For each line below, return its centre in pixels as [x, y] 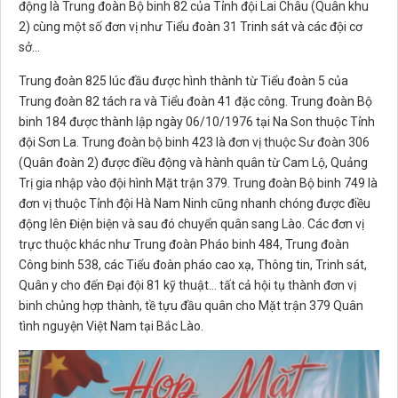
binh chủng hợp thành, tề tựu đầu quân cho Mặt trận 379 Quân [191, 306]
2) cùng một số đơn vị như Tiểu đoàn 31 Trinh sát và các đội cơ [191, 27]
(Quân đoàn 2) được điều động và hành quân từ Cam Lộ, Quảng [193, 163]
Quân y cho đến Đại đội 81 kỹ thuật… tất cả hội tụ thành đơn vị [187, 286]
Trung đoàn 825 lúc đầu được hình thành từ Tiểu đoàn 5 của [183, 81]
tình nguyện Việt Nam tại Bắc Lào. [111, 326]
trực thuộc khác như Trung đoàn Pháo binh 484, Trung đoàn [184, 245]
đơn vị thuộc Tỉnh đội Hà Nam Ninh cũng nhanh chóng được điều [195, 204]
